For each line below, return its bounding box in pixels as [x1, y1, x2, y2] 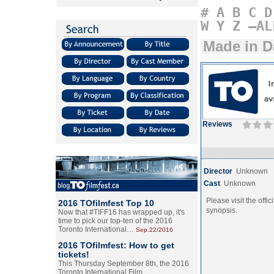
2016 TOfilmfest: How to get [58, 240, 174, 250]
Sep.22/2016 [136, 226, 173, 233]
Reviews [202, 120, 232, 128]
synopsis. [206, 206, 237, 215]
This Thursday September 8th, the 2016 [58, 259, 189, 268]
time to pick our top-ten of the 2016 [58, 217, 172, 225]
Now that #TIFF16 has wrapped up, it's [58, 208, 185, 217]
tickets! [58, 250, 89, 259]
